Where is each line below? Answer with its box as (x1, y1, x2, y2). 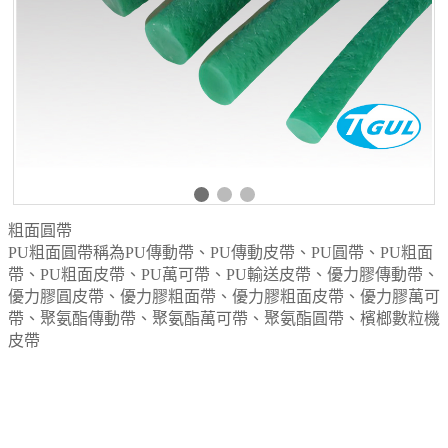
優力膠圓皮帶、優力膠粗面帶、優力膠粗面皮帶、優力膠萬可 (8, 288, 440, 306)
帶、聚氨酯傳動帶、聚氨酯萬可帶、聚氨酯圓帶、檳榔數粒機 (8, 310, 440, 328)
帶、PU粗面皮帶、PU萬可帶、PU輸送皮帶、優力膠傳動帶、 (8, 266, 439, 284)
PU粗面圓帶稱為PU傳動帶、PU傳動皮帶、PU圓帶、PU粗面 (8, 244, 433, 262)
